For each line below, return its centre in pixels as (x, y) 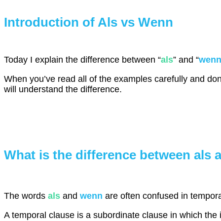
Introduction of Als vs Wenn (89, 22)
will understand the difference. (63, 89)
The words (26, 196)
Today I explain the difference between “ (82, 59)
